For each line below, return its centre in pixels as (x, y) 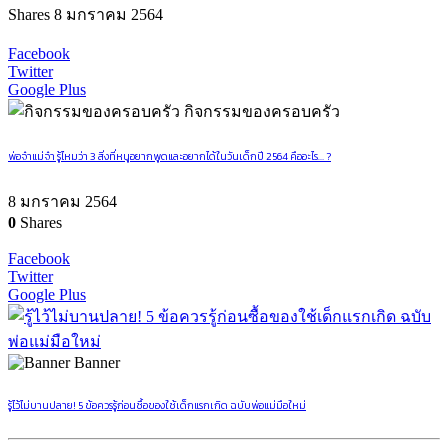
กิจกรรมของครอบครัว (262, 111)
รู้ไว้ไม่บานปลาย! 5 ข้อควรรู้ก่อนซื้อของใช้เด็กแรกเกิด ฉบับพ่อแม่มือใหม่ (157, 405)
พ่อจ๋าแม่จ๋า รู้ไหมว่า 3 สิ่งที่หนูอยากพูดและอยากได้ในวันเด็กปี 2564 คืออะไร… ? (169, 156)
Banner (97, 363)
